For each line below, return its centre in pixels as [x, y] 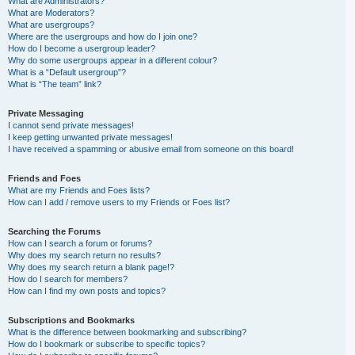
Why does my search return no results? [84, 255]
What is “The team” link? [55, 84]
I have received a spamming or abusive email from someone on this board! [151, 149]
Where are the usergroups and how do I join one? [103, 36]
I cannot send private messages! [71, 125]
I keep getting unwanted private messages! [90, 137]
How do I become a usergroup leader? [82, 48]
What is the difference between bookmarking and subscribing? [127, 332]
